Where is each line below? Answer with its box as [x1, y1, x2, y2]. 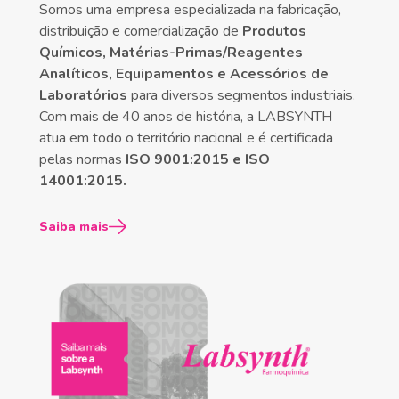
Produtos [242, 21, 306, 41]
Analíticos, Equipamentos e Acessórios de [39, 64, 329, 84]
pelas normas [39, 150, 126, 169]
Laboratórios [39, 85, 127, 105]
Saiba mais [39, 218, 109, 235]
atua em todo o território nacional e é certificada [39, 128, 333, 148]
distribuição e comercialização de [39, 21, 242, 41]
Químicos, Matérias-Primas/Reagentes [39, 43, 303, 62]
